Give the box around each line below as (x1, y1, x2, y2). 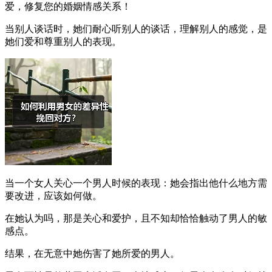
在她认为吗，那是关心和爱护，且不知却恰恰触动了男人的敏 (5, 212, 267, 223)
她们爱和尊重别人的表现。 (5, 36, 121, 47)
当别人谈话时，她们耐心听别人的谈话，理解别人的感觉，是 (5, 23, 267, 34)
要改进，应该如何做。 (5, 190, 102, 201)
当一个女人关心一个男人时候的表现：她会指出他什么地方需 (5, 177, 267, 188)
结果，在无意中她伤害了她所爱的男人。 (5, 248, 180, 259)
